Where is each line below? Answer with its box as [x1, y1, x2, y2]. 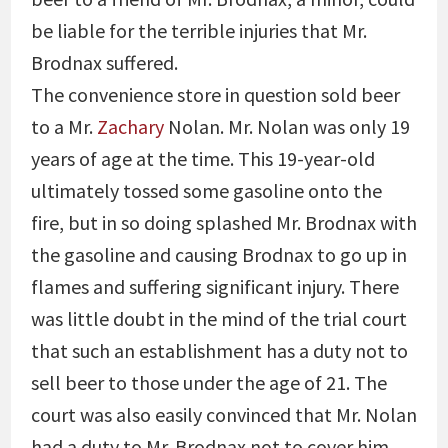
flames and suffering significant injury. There [30, 274, 399, 299]
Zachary [96, 114, 164, 139]
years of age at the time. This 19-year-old [30, 146, 375, 171]
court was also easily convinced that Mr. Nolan [30, 402, 417, 427]
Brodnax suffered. [30, 50, 178, 75]
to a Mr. [30, 114, 97, 139]
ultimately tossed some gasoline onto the [30, 178, 382, 203]
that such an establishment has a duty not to [30, 338, 408, 363]
